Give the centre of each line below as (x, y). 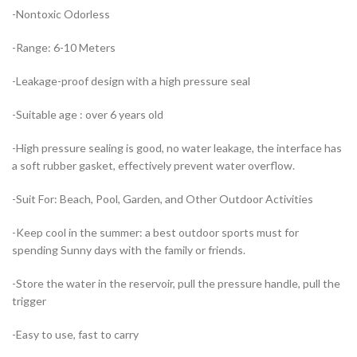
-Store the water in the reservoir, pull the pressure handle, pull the (176, 284)
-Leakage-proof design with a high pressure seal (131, 81)
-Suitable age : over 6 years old (88, 115)
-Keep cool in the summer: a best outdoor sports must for (155, 233)
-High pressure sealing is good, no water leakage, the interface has (177, 148)
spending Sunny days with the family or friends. (129, 250)
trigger (29, 301)
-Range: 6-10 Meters (64, 48)
